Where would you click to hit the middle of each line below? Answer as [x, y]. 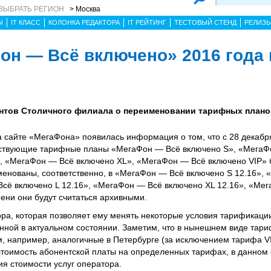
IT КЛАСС [26, 22]
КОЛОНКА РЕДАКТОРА [84, 22]
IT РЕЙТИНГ [147, 22]
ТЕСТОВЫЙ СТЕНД [205, 22]
